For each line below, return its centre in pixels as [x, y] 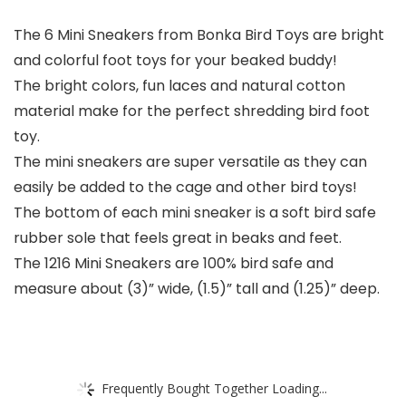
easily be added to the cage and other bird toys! [185, 188]
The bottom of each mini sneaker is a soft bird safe [195, 213]
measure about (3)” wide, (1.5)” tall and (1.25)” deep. [197, 289]
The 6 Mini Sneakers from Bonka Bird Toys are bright [199, 35]
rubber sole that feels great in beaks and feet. [178, 238]
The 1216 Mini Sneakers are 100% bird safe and [174, 264]
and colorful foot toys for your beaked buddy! [175, 61]
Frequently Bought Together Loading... [214, 388]
